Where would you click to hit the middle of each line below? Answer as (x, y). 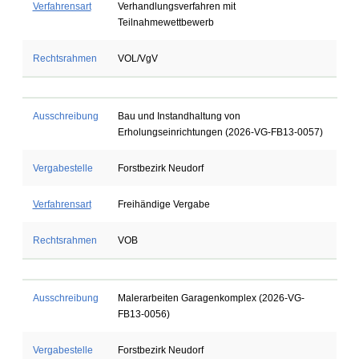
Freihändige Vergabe (163, 204)
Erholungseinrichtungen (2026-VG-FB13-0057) (220, 132)
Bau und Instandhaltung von (179, 116)
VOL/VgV (137, 58)
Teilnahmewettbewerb (165, 22)
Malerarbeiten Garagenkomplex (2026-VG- (211, 298)
